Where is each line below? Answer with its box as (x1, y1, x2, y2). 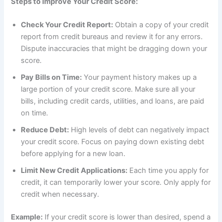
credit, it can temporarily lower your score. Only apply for (21, 178, 211, 187)
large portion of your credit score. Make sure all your (21, 85, 196, 94)
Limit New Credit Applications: (21, 166, 128, 175)
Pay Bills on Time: (21, 73, 82, 82)
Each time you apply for (127, 166, 209, 175)
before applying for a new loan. (21, 149, 126, 159)
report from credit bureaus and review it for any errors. (21, 32, 203, 42)
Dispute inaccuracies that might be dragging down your (21, 44, 208, 54)
